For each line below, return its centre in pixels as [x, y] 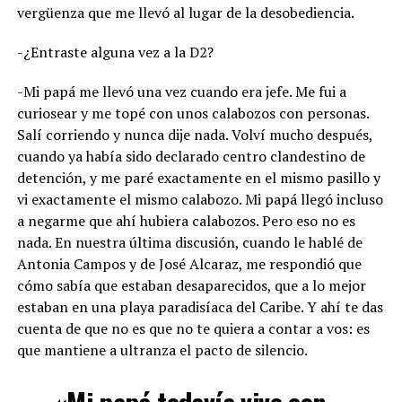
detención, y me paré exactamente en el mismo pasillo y [198, 177]
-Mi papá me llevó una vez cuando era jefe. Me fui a [181, 91]
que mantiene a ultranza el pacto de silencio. [162, 350]
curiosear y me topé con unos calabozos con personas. [192, 113]
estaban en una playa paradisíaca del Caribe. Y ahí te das [200, 306]
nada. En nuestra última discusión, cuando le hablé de [189, 242]
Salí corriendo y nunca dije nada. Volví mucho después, [194, 134]
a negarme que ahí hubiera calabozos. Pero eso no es [186, 220]
